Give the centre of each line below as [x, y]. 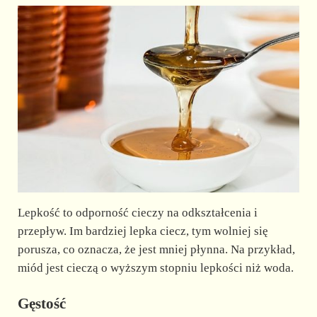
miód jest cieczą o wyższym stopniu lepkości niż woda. [155, 268]
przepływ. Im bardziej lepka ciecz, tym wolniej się [143, 231]
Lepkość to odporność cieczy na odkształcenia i [137, 213]
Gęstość [41, 304]
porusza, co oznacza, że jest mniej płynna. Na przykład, [156, 250]
